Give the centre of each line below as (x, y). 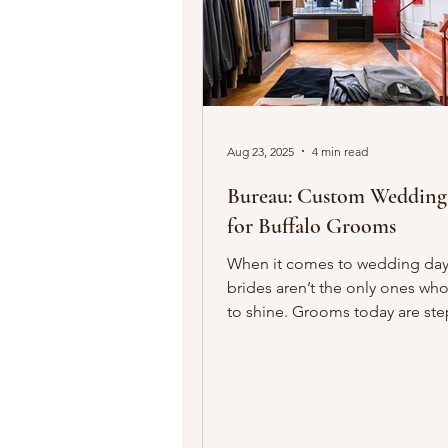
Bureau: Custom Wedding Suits (262, 196)
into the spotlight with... (311, 335)
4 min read (340, 151)
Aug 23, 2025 (260, 151)
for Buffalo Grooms (311, 226)
